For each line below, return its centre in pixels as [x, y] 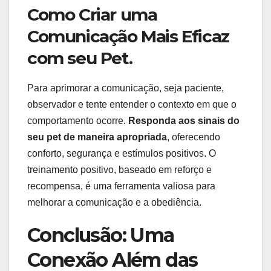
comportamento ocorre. [78, 120]
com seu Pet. [80, 58]
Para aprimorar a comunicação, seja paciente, [126, 88]
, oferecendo [194, 137]
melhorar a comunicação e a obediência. [114, 202]
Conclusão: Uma [101, 235]
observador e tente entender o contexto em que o [132, 104]
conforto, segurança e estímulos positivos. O [122, 153]
